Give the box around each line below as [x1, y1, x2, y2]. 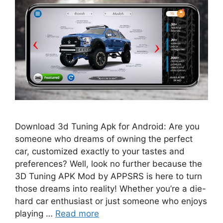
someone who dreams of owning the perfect [15, 134, 193, 144]
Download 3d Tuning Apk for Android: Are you [15, 121, 200, 132]
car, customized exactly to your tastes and [15, 146, 185, 157]
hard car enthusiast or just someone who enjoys [15, 196, 207, 207]
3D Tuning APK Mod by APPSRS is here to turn [15, 171, 202, 182]
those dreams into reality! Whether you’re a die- [15, 184, 206, 194]
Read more [55, 209, 99, 219]
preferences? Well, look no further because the [15, 159, 202, 169]
